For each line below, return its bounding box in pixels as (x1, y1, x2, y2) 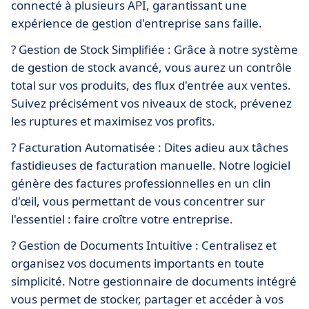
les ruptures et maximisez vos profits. (11, 112, 215, 129)
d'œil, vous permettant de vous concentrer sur (11, 192, 265, 209)
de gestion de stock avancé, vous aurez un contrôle (11, 59, 292, 75)
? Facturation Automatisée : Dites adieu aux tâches (11, 139, 288, 155)
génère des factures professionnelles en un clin (11, 175, 271, 191)
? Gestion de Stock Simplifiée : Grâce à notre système (11, 41, 298, 57)
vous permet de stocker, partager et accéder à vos (11, 290, 283, 307)
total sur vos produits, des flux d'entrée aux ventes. (11, 77, 291, 93)
